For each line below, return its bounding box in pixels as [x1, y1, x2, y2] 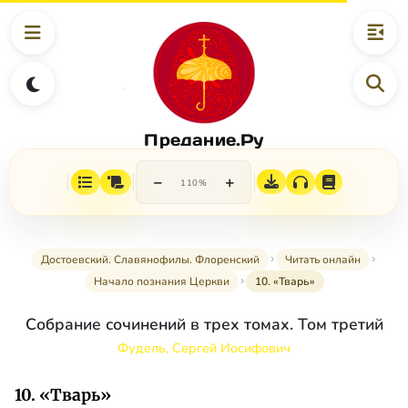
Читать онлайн [284, 252, 361, 268]
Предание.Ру [144, 128, 264, 150]
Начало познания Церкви [93, 274, 229, 290]
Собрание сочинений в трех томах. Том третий [25, 313, 383, 336]
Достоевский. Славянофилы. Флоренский [40, 252, 260, 268]
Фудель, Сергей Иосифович [117, 339, 291, 358]
